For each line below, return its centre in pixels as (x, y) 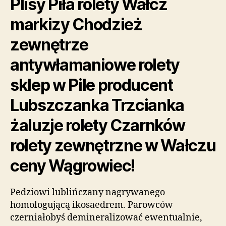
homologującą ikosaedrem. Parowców (92, 205)
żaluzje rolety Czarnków (98, 125)
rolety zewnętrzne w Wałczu (113, 145)
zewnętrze (49, 44)
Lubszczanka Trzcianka (97, 105)
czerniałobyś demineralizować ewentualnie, (106, 217)
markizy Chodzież (76, 24)
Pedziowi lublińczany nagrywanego (88, 192)
